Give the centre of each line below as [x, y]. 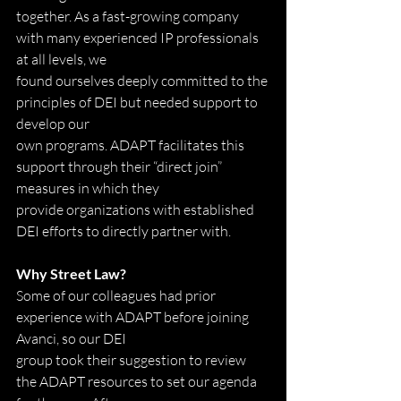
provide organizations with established [137, 209]
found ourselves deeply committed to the [143, 80]
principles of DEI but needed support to [138, 102]
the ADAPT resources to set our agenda [138, 381]
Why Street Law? [71, 273]
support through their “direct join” [120, 166]
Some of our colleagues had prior [117, 295]
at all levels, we [61, 59]
